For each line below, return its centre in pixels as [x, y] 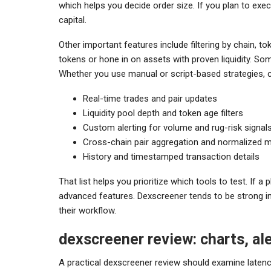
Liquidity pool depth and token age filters [163, 113]
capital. [73, 20]
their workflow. [87, 210]
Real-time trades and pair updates [150, 98]
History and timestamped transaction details [171, 156]
